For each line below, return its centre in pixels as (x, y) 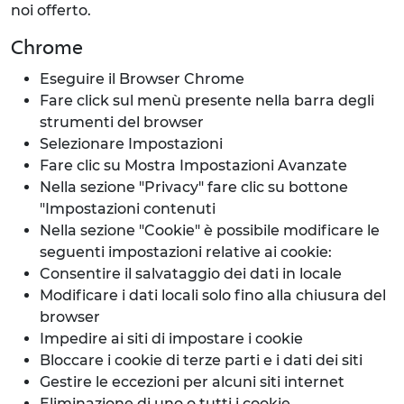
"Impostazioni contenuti (128, 209)
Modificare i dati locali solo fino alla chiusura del (213, 295)
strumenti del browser (122, 122)
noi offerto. (51, 10)
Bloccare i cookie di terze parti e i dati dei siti (201, 360)
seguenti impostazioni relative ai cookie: (186, 252)
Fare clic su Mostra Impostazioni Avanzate (193, 165)
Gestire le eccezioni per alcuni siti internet (192, 382)
